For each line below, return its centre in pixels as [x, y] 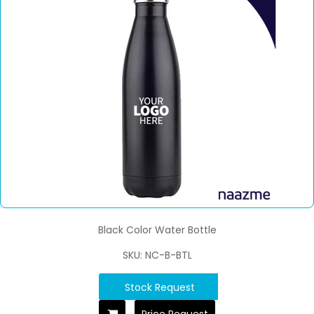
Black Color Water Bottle [157, 230]
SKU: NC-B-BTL [157, 255]
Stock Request [160, 288]
